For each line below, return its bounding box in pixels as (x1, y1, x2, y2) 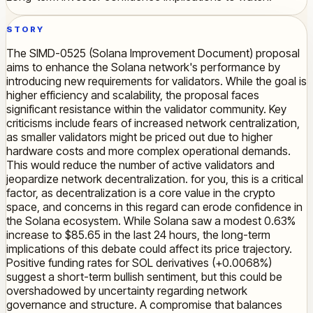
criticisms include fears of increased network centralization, (6, 116, 300, 131)
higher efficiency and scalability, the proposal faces (6, 88, 259, 103)
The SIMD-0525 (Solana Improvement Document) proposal (6, 46, 300, 61)
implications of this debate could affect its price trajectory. (6, 242, 292, 256)
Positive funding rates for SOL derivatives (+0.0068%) (6, 256, 272, 270)
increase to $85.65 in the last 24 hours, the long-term (6, 228, 270, 242)
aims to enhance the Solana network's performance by (6, 60, 280, 75)
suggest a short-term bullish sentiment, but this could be (6, 270, 282, 284)
